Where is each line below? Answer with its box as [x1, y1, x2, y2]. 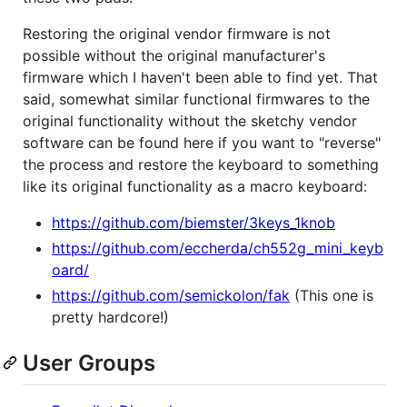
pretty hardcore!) [52, 308, 169, 327]
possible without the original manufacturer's [23, 46, 325, 65]
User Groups [23, 350, 155, 377]
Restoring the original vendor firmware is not [23, 25, 331, 44]
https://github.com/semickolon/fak [52, 286, 290, 305]
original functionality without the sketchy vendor [23, 112, 357, 131]
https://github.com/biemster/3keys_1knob [52, 213, 335, 233]
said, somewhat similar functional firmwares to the [23, 90, 370, 109]
